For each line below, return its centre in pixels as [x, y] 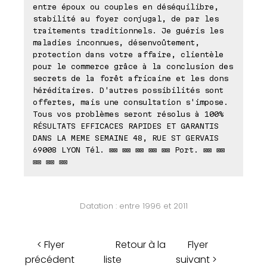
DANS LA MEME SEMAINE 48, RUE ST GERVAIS [126, 137]
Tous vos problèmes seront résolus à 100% [128, 114]
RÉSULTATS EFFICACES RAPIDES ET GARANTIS [126, 125]
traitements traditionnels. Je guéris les [128, 30]
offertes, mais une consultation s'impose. [131, 102]
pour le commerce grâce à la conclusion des [133, 66]
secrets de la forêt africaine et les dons [131, 78]
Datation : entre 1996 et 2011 [133, 206]
